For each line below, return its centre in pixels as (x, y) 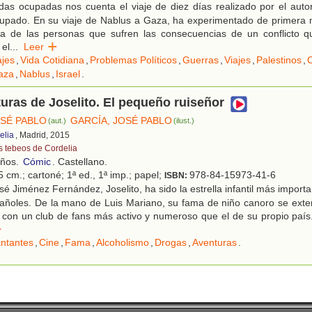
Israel (68, 74)
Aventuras (214, 243)
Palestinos (279, 60)
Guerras (201, 60)
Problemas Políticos (133, 60)
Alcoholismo (123, 243)
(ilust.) (184, 121)
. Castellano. (80, 162)
